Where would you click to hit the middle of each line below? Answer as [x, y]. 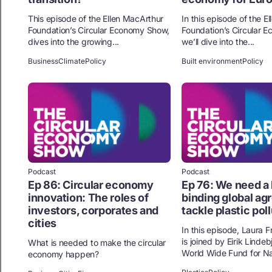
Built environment [212, 61]
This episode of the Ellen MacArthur [96, 18]
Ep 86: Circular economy [91, 185]
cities [42, 223]
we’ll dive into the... [218, 41]
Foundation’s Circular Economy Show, [99, 30]
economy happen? [63, 254]
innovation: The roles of [88, 198]
